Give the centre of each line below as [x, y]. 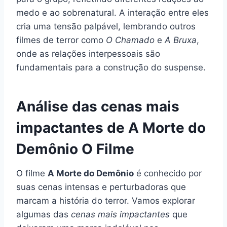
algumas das [44, 214]
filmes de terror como [61, 40]
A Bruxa [181, 40]
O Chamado [130, 40]
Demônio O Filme [75, 149]
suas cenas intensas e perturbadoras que [101, 187]
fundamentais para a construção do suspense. [111, 67]
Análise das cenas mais [98, 106]
